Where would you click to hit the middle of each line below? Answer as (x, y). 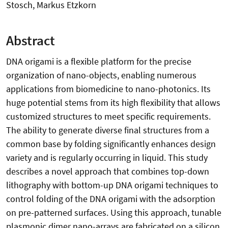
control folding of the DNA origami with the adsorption (111, 199)
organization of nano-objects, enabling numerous (101, 75)
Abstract (31, 40)
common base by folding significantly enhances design (111, 144)
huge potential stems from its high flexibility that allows (113, 103)
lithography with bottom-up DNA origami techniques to (112, 185)
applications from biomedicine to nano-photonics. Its (108, 89)
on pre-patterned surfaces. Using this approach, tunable (114, 213)
